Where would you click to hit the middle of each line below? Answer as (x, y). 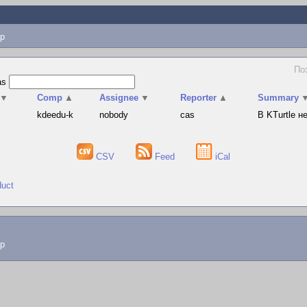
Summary (279, 98)
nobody (114, 115)
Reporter (199, 98)
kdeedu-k (56, 115)
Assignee (119, 98)
